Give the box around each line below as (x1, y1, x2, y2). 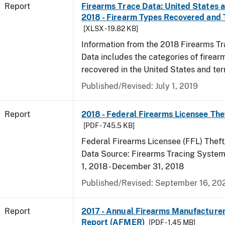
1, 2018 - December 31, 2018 (81, 162, 184, 171)
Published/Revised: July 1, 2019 (81, 81, 198, 91)
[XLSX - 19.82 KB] (83, 25, 138, 33)
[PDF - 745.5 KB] (83, 122, 135, 130)
